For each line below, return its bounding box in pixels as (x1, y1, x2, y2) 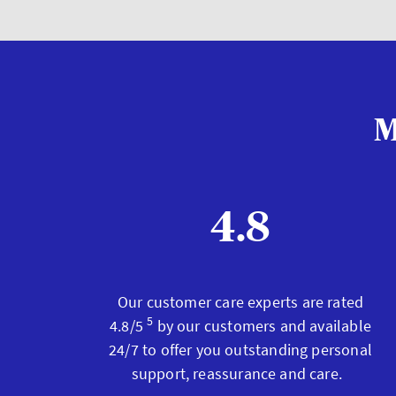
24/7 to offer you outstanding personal (109, 339, 372, 360)
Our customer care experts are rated (117, 292, 364, 312)
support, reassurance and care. (131, 363, 350, 384)
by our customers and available (153, 316, 371, 336)
